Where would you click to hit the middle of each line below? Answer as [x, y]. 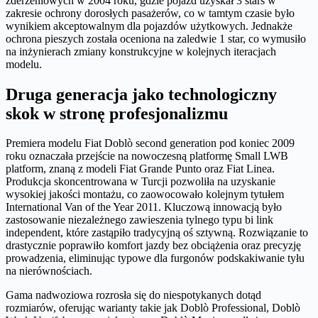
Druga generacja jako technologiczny [141, 94]
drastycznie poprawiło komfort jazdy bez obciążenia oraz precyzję [153, 246]
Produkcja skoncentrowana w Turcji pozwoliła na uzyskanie [141, 182]
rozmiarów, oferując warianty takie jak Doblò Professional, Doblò [153, 308]
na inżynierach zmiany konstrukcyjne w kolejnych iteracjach [141, 51]
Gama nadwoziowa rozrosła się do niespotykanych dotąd [133, 295]
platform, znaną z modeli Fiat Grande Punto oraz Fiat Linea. [140, 169]
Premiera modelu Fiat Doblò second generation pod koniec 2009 [150, 143]
